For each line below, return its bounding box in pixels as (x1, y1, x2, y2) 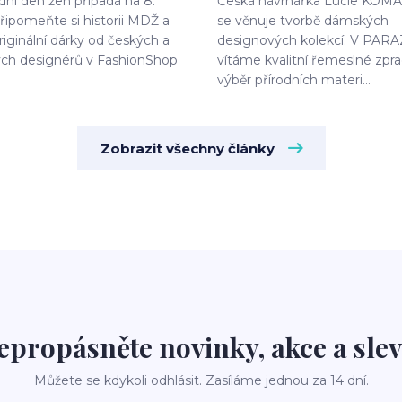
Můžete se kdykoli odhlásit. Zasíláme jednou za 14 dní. (33, 372, 369, 389)
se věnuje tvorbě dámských (217, 13, 389, 29)
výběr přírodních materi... (217, 72, 371, 88)
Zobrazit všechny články (100, 140, 275, 157)
